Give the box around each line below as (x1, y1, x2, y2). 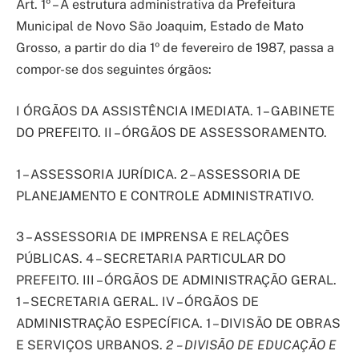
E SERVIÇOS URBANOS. (16, 337, 166, 353)
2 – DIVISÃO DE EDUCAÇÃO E (166, 337, 337, 353)
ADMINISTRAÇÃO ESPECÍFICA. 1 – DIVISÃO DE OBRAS (16, 316, 341, 332)
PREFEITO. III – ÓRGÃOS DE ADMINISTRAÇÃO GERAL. (16, 272, 337, 288)
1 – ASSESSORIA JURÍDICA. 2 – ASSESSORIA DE (16, 166, 301, 182)
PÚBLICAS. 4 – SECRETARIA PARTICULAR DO (16, 251, 286, 267)
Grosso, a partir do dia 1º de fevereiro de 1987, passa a (16, 40, 334, 56)
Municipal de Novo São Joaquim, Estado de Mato (16, 18, 304, 34)
